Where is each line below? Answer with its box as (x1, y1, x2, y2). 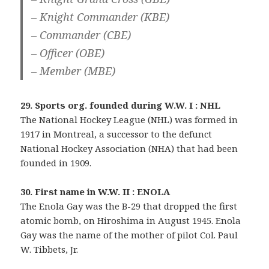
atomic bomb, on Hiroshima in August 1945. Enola (20, 214, 241, 226)
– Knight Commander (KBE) (31, 9, 170, 24)
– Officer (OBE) (31, 45, 105, 60)
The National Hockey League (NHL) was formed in (20, 113, 238, 125)
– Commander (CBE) (31, 27, 131, 42)
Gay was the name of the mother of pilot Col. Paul (20, 228, 238, 241)
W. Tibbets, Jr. (20, 243, 79, 255)
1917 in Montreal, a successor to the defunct (20, 127, 213, 140)
